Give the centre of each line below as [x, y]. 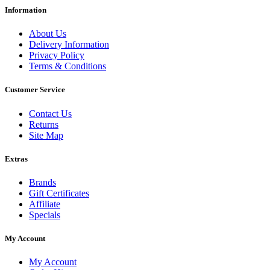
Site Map [46, 135]
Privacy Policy [57, 55]
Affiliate [45, 204]
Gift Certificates [59, 193]
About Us [48, 34]
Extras [16, 159]
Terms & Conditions [67, 66]
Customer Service [35, 90]
